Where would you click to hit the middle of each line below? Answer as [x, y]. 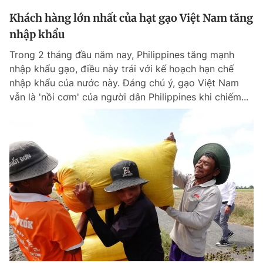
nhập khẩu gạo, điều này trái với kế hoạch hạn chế [122, 69]
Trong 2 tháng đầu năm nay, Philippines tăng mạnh [122, 55]
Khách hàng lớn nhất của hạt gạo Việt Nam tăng [131, 18]
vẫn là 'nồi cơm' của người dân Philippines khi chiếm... [129, 97]
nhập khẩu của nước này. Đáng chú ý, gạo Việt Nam [124, 83]
